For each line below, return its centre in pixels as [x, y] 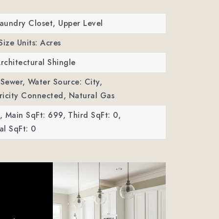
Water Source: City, [65, 82]
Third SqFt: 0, [95, 115]
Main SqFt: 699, [35, 115]
